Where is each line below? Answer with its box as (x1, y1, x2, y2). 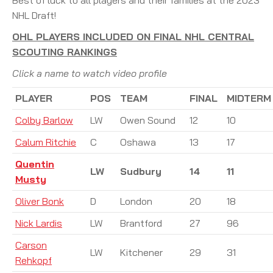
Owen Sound (120, 113, 175, 126)
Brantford (120, 216, 162, 229)
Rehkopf (15, 253, 52, 266)
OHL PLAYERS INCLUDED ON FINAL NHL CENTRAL (12, 30, 254, 43)
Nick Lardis (15, 216, 62, 229)
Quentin (15, 157, 54, 170)
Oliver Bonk (15, 194, 64, 207)
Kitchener (120, 246, 163, 258)
